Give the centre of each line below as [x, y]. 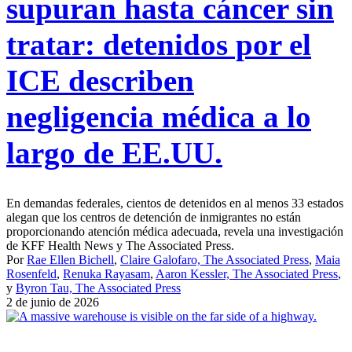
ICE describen [100, 81]
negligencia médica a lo [159, 117]
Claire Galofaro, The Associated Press [214, 260]
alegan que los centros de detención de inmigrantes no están [154, 218]
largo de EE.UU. [114, 153]
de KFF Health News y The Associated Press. [120, 246]
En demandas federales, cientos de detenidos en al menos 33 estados [175, 203]
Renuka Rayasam [106, 274]
